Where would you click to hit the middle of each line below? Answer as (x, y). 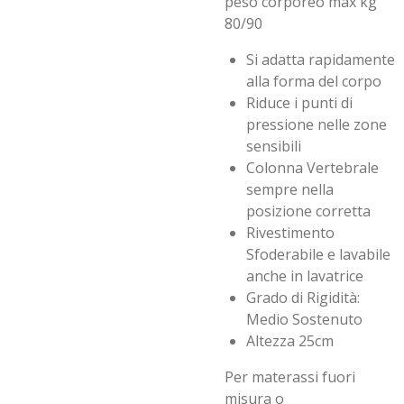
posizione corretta (308, 211)
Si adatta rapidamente (321, 60)
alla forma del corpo (316, 81)
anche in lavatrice (305, 276)
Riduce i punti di (299, 103)
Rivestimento (290, 233)
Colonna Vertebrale (312, 168)
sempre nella (290, 189)
